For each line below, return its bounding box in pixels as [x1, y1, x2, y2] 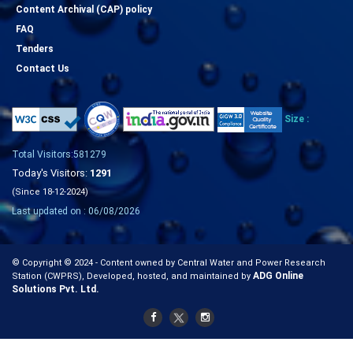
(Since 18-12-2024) [12, 186, 88, 197]
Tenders [16, 43, 54, 54]
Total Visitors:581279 [12, 148, 106, 160]
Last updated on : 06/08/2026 [12, 205, 140, 217]
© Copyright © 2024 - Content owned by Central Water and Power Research [12, 257, 325, 268]
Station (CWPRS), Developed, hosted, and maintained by [12, 270, 253, 281]
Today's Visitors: [12, 166, 90, 179]
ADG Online [253, 269, 303, 281]
